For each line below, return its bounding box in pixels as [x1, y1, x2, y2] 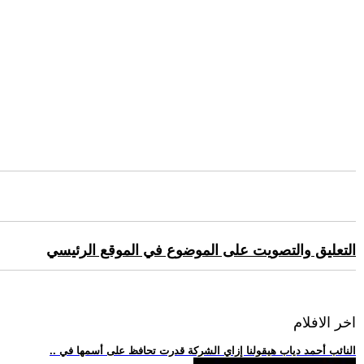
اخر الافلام [293, 314, 356, 331]
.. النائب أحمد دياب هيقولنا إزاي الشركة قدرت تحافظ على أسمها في [59, 344, 356, 357]
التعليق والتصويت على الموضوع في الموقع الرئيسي [46, 242, 356, 259]
